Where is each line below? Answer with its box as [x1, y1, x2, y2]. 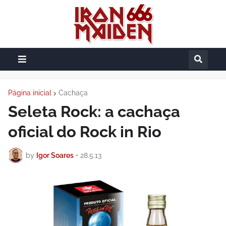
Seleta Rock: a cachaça [8, 102, 180, 121]
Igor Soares [36, 151, 74, 159]
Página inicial [8, 89, 51, 97]
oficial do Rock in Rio [8, 123, 161, 141]
